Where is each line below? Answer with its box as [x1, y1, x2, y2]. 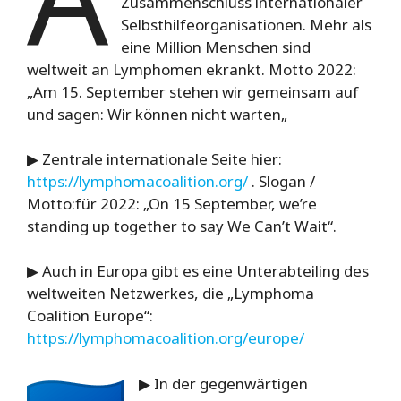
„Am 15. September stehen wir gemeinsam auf [27, 81, 359, 102]
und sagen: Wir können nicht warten [27, 103, 281, 124]
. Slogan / [248, 171, 315, 192]
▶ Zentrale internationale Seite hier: [27, 149, 282, 169]
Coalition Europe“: [27, 305, 153, 326]
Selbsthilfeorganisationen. [121, 13, 311, 35]
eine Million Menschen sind [121, 36, 311, 57]
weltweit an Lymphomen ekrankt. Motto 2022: [27, 58, 356, 80]
